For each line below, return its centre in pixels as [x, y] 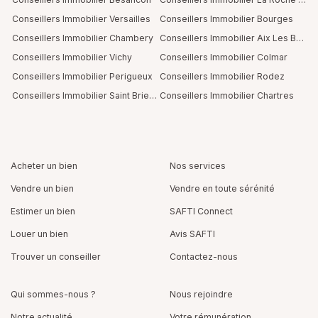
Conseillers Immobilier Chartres [227, 95]
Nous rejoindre [201, 294]
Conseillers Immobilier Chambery [83, 38]
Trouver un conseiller [56, 257]
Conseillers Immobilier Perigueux [82, 76]
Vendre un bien [42, 188]
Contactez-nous [204, 257]
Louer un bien [39, 234]
